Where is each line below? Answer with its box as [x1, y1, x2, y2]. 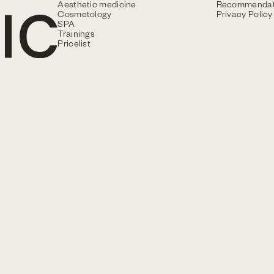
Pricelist [57, 37, 91, 49]
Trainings [57, 28, 95, 39]
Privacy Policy [216, 8, 273, 20]
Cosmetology [57, 8, 112, 20]
